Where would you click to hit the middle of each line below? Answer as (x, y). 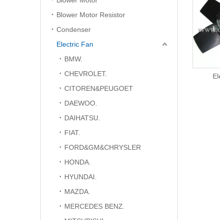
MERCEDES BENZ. (95, 206)
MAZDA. (77, 192)
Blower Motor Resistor (91, 15)
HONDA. (78, 162)
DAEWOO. (81, 103)
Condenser (74, 29)
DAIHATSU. (82, 118)
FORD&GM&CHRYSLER (103, 147)
